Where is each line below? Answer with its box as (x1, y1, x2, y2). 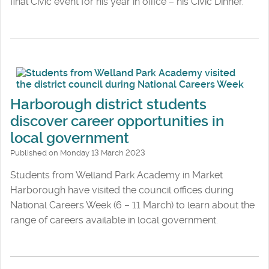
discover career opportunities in (10, 113, 224, 130)
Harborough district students (10, 96, 207, 113)
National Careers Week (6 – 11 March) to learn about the (10, 199, 255, 211)
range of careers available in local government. (10, 214, 218, 226)
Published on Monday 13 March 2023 (10, 148, 145, 158)
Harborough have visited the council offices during (10, 184, 234, 196)
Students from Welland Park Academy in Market (10, 169, 223, 181)
